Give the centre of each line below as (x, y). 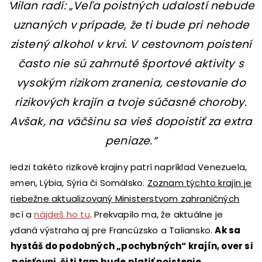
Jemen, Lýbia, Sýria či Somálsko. (76, 182)
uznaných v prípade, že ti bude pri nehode (131, 25)
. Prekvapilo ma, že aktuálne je (156, 214)
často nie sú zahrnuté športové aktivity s (131, 63)
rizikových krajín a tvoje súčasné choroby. (131, 102)
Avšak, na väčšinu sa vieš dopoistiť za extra (131, 121)
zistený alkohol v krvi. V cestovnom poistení (131, 44)
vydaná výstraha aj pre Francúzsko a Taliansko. (110, 230)
